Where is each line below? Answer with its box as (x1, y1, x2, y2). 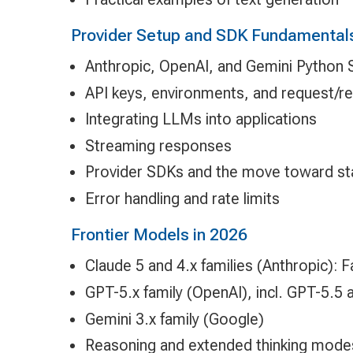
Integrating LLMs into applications (84, 110, 317, 129)
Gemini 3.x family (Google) (84, 309, 264, 329)
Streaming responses (84, 136, 232, 155)
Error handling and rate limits (84, 189, 280, 209)
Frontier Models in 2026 (70, 224, 247, 244)
